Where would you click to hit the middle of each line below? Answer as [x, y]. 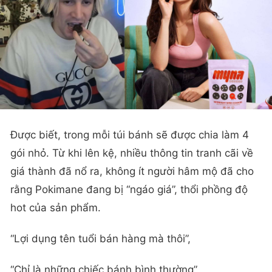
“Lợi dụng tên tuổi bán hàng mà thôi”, [100, 238]
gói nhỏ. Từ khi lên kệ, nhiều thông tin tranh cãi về [132, 153]
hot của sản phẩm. [56, 207]
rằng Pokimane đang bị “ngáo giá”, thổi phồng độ [129, 189]
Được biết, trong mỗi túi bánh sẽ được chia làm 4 [130, 134]
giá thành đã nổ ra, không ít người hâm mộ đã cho [132, 171]
